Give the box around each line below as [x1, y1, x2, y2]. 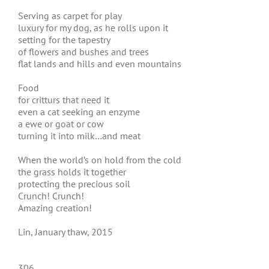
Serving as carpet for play [18, 10, 122, 22]
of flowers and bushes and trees [18, 46, 149, 58]
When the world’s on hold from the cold [18, 154, 181, 166]
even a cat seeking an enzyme [18, 106, 140, 118]
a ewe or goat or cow [18, 118, 104, 130]
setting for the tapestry [18, 34, 110, 46]
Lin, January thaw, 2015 [18, 226, 113, 238]
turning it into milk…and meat [18, 130, 141, 142]
